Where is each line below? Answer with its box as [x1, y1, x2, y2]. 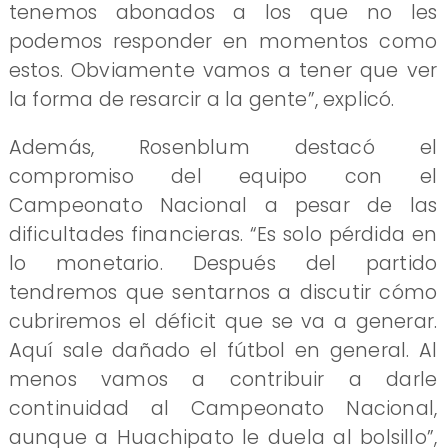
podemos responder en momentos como [8, 27, 438, 55]
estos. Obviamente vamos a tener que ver [8, 56, 438, 84]
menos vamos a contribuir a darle [8, 366, 438, 393]
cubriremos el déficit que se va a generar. [8, 308, 438, 335]
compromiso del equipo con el [8, 163, 438, 190]
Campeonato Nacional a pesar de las [8, 192, 438, 219]
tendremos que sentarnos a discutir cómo [8, 279, 438, 306]
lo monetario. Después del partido [8, 250, 438, 277]
